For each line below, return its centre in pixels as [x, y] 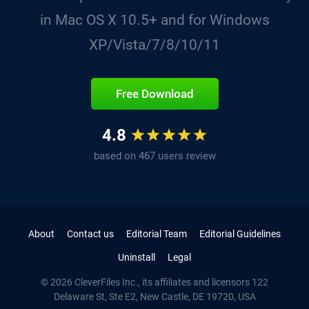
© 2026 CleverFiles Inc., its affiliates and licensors [145, 282]
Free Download [154, 93]
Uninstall [137, 257]
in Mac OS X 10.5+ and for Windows [154, 20]
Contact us [90, 233]
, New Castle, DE [171, 296]
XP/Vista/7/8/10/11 [154, 44]
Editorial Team [157, 233]
